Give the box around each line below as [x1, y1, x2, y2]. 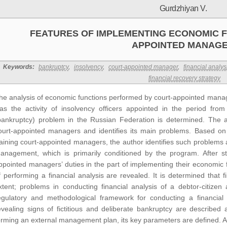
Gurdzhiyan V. [159, 4, 207, 13]
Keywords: [3, 63, 34, 70]
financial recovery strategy [148, 74, 220, 82]
